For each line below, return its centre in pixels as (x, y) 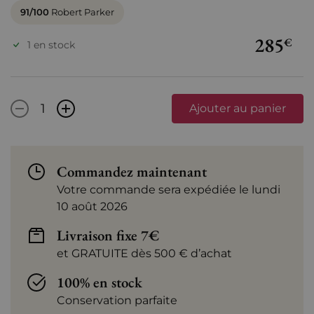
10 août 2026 (92, 207)
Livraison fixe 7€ (108, 235)
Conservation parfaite (117, 301)
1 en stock (51, 45)
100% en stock (100, 282)
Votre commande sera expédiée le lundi (169, 190)
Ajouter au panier (238, 109)
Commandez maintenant (132, 172)
